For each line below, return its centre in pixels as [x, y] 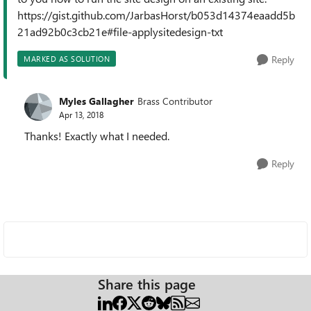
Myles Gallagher [96, 101]
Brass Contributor [175, 101]
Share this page [147, 284]
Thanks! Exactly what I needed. [97, 136]
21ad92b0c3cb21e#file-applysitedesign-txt [120, 32]
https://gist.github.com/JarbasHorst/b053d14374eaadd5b [156, 15]
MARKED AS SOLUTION [67, 59]
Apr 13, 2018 [81, 114]
